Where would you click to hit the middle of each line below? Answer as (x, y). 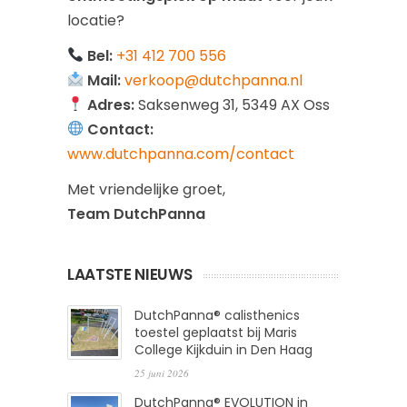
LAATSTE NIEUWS (130, 274)
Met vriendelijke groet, (146, 189)
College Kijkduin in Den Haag (223, 349)
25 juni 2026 (162, 372)
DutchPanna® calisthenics (217, 315)
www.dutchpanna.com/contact (181, 154)
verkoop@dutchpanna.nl (214, 80)
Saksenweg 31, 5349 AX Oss (233, 104)
